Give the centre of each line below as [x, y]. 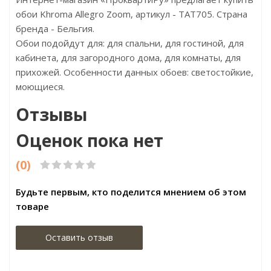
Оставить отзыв [79, 237]
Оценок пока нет [90, 140]
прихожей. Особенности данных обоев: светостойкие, [135, 72]
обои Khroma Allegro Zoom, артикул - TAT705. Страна [132, 14]
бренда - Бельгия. [55, 28]
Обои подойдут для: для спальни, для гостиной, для [130, 43]
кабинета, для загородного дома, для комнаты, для [128, 57]
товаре [32, 206]
